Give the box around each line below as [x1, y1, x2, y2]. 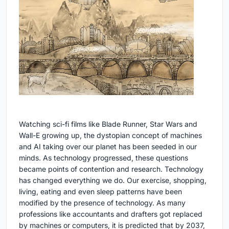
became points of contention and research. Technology [19, 165, 203, 174]
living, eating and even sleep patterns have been [19, 187, 182, 196]
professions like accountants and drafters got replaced [19, 210, 202, 219]
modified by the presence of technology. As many [19, 198, 186, 208]
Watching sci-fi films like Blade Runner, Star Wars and [19, 120, 197, 129]
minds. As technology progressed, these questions [19, 153, 188, 163]
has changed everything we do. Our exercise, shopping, [19, 176, 207, 185]
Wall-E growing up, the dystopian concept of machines [19, 131, 202, 140]
